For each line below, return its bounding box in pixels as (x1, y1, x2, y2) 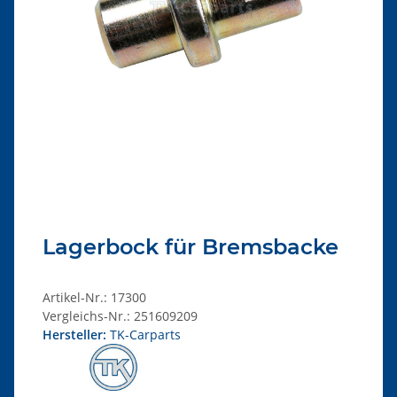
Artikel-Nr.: (43, 288, 111, 306)
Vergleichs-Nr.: (43, 307, 130, 324)
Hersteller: (43, 325, 106, 343)
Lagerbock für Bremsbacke (43, 233, 339, 260)
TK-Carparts (110, 325, 181, 343)
